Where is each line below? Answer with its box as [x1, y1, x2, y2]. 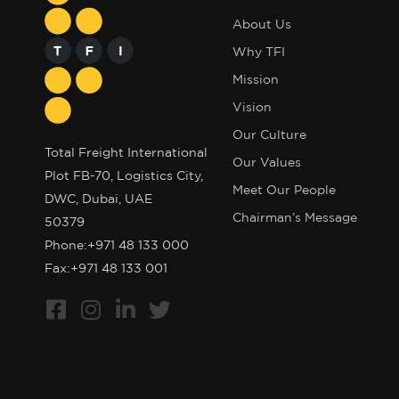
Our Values [232, 158, 301, 168]
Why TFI [232, 47, 285, 58]
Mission [232, 75, 279, 85]
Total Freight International [45, 147, 208, 159]
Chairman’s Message [232, 213, 357, 224]
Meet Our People [232, 185, 336, 196]
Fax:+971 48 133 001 [45, 263, 167, 274]
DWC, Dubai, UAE [45, 193, 152, 205]
